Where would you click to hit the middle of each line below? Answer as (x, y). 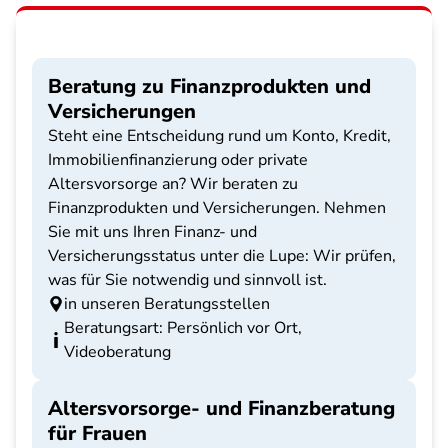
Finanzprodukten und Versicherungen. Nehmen (217, 208)
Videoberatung (117, 352)
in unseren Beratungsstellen (167, 304)
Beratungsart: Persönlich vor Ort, (183, 328)
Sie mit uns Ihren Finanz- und (152, 232)
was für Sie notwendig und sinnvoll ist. (187, 280)
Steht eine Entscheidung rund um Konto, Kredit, (219, 136)
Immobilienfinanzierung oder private (178, 160)
